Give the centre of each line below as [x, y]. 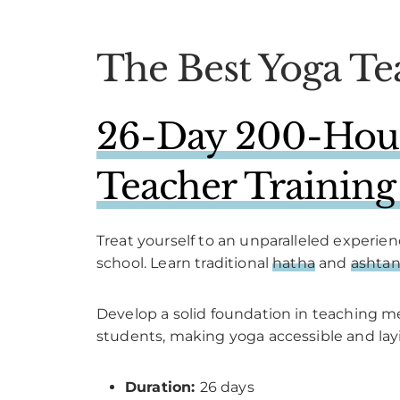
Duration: [162, 387]
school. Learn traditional [185, 262]
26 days [227, 387]
